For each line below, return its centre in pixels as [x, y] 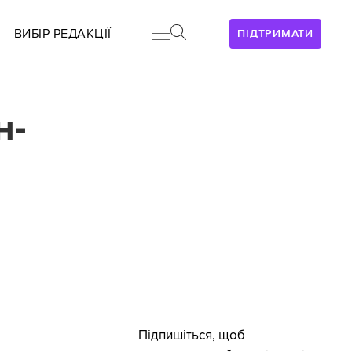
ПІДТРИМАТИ [275, 33]
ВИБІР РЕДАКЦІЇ [62, 34]
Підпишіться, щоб [191, 336]
